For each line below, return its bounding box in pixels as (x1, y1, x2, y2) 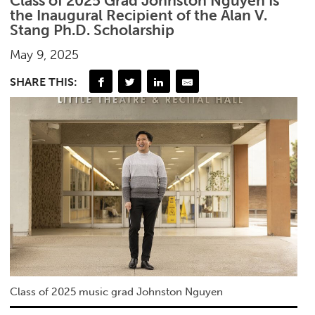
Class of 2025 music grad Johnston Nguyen (10, 285, 224, 299)
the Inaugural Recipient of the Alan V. (10, 6, 268, 25)
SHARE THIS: (10, 75, 78, 89)
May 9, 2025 (10, 47, 79, 63)
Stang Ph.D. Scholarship (10, 21, 175, 40)
